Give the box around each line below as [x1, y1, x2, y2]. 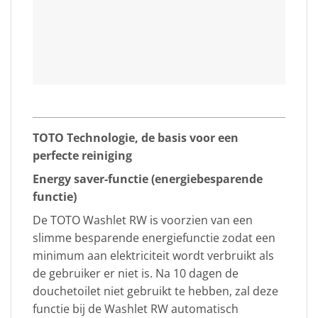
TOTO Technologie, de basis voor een [33, 130, 238, 146]
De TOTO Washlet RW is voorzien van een [33, 212, 253, 229]
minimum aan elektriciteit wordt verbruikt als [33, 248, 274, 264]
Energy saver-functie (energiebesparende [33, 171, 263, 187]
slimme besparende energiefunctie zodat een [33, 230, 275, 246]
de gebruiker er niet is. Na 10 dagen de [33, 265, 238, 282]
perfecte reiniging [33, 148, 132, 164]
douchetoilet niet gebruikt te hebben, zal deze [33, 283, 278, 300]
